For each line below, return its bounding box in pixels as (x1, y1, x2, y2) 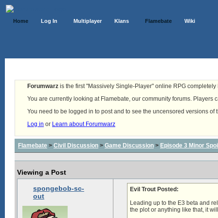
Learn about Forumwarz (52, 121, 115, 127)
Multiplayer (73, 18, 102, 24)
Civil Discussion (54, 142, 98, 149)
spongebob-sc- (33, 184, 84, 192)
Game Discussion (105, 142, 154, 149)
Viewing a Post (17, 168, 66, 176)
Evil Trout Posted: (130, 186, 179, 193)
